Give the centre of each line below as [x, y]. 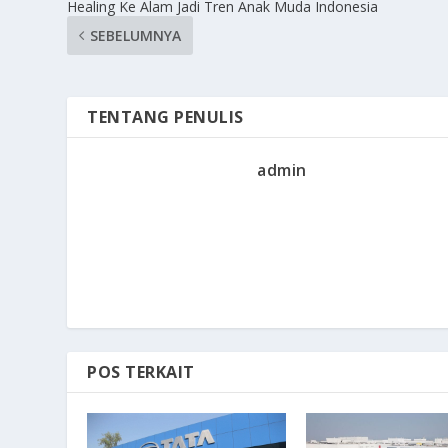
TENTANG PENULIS [165, 117]
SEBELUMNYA [136, 36]
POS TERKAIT [141, 372]
